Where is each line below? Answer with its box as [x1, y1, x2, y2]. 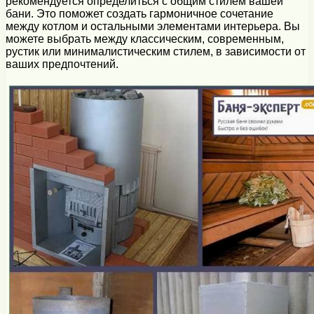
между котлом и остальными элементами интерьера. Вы [6, 20, 300, 33]
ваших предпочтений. [6, 58, 118, 71]
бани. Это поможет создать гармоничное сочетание [6, 8, 273, 20]
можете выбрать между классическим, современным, [6, 33, 284, 46]
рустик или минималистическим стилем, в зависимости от [6, 46, 306, 58]
